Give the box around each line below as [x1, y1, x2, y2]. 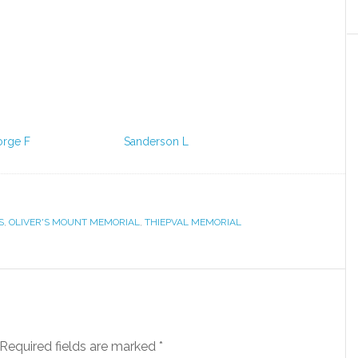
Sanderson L [124, 135, 189, 148]
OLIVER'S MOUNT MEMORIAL [9, 217, 140, 228]
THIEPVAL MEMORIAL [145, 217, 241, 228]
